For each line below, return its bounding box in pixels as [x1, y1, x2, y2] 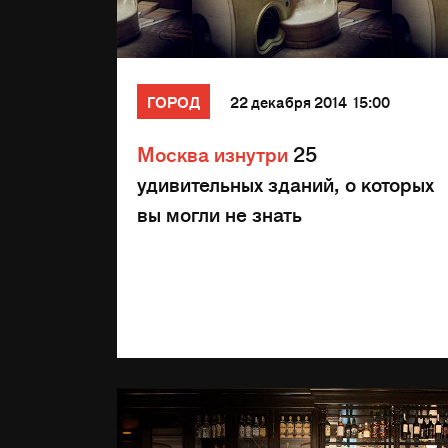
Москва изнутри [137, 140, 288, 167]
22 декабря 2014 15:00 [230, 92, 390, 111]
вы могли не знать [137, 200, 302, 227]
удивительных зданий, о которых [137, 170, 434, 197]
